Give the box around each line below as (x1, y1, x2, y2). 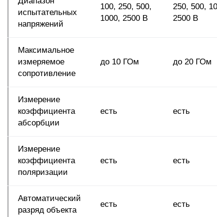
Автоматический (18, 194, 81, 203)
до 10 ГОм (100, 57, 139, 67)
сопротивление (18, 69, 76, 78)
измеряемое (18, 57, 64, 67)
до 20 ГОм (173, 57, 212, 67)
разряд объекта (18, 205, 77, 215)
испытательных (18, 8, 77, 17)
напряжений (18, 19, 63, 29)
